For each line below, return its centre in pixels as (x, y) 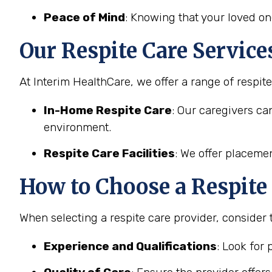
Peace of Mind (84, 17)
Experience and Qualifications (130, 246)
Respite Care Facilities (109, 153)
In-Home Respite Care (108, 110)
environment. (77, 127)
